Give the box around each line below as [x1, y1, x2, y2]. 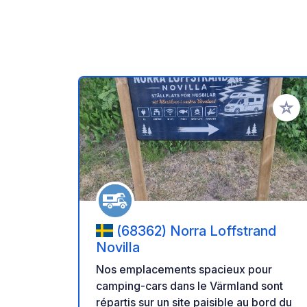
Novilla [96, 239, 140, 256]
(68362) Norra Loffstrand [116, 222, 276, 239]
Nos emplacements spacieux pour [96, 262, 272, 277]
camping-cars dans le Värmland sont [96, 279, 283, 293]
